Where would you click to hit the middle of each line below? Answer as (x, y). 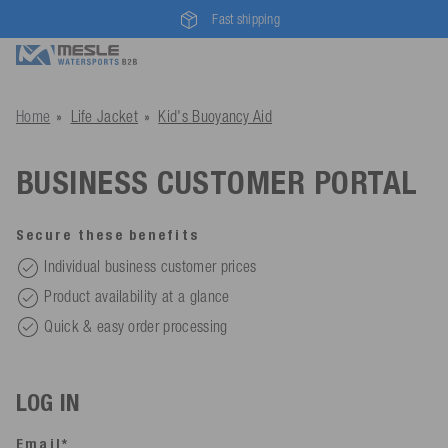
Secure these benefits (108, 235)
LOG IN (48, 403)
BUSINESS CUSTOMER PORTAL (217, 182)
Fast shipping (246, 18)
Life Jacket (104, 116)
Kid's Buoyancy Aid (215, 116)
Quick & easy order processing (136, 325)
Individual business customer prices (150, 266)
